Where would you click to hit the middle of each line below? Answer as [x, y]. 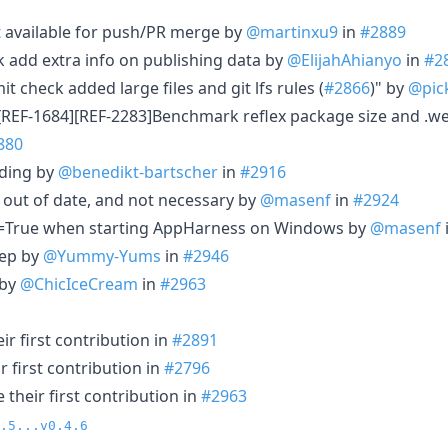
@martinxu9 [292, 31]
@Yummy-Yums [102, 255]
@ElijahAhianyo [344, 59]
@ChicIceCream [79, 283]
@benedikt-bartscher [138, 171]
